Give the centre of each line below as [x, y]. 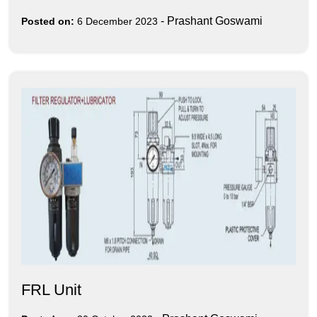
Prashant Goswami [215, 21]
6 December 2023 [117, 21]
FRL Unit [51, 289]
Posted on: [48, 21]
